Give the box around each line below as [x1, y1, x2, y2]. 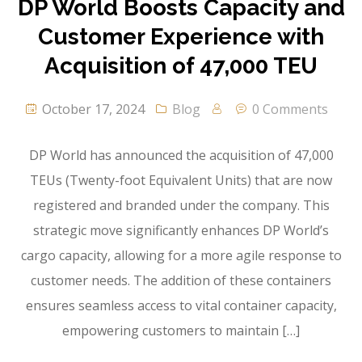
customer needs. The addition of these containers [31, 271, 331, 290]
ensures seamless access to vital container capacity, [25, 297, 337, 315]
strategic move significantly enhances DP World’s [33, 221, 329, 240]
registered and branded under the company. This [32, 196, 330, 215]
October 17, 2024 [39, 100, 145, 119]
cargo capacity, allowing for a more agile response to [20, 246, 342, 265]
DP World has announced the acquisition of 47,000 [28, 146, 334, 165]
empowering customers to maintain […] [62, 322, 300, 340]
